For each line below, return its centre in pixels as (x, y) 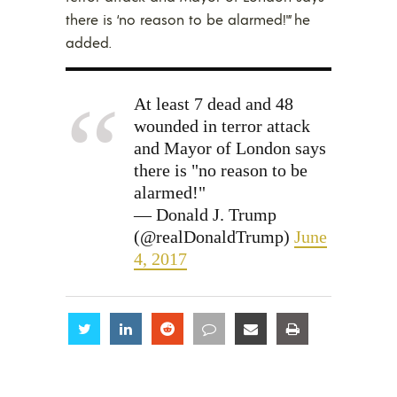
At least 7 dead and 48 (214, 103)
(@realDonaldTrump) (214, 236)
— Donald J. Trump (205, 214)
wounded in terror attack (222, 125)
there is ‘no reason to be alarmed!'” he (188, 19)
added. (89, 42)
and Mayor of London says (230, 148)
